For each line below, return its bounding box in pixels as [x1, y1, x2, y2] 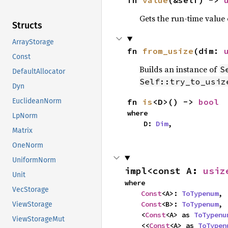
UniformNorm [12, 156, 56, 165]
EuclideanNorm [12, 97, 62, 106]
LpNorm [12, 111, 38, 121]
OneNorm [12, 141, 43, 150]
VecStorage [12, 185, 49, 194]
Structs [12, 20, 42, 32]
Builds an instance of [139, 64, 219, 75]
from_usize [142, 46, 193, 56]
